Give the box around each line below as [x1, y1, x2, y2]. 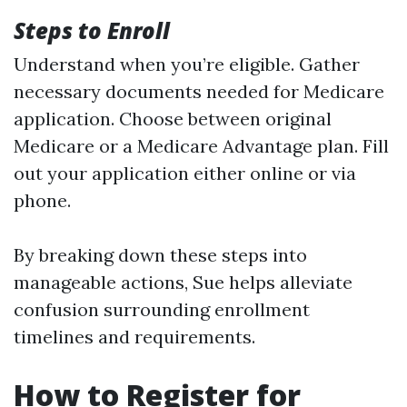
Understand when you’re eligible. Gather [14, 53, 360, 75]
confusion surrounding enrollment [14, 298, 310, 321]
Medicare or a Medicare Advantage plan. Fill [14, 134, 389, 157]
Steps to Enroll [14, 15, 170, 45]
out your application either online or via [14, 162, 356, 184]
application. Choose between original [14, 107, 332, 130]
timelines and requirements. [14, 325, 255, 348]
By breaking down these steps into [14, 243, 307, 266]
